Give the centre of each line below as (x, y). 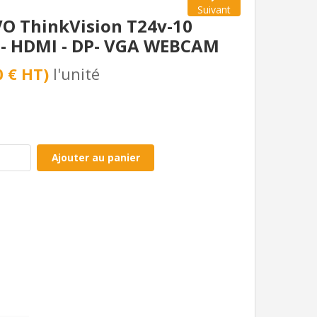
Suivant (214, 9)
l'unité (77, 73)
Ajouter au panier (96, 158)
